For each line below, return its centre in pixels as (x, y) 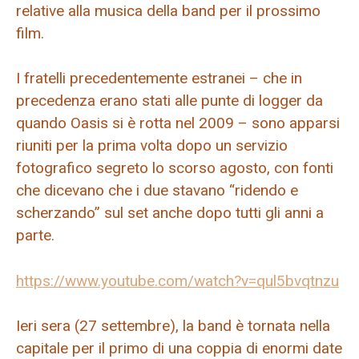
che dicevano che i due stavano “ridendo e (157, 191)
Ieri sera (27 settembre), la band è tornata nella (173, 326)
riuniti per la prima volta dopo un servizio (152, 146)
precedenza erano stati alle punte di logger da (169, 101)
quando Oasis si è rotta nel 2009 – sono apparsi (178, 123)
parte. (35, 236)
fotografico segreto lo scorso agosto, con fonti (175, 168)
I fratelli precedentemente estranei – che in (159, 79)
